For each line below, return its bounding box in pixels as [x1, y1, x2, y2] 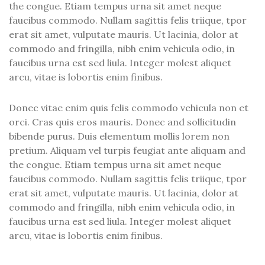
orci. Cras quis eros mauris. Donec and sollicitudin [9, 116, 236, 128]
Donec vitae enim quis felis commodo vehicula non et [9, 102, 248, 114]
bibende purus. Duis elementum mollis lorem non [9, 130, 230, 143]
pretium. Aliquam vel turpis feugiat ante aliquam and [9, 144, 245, 157]
